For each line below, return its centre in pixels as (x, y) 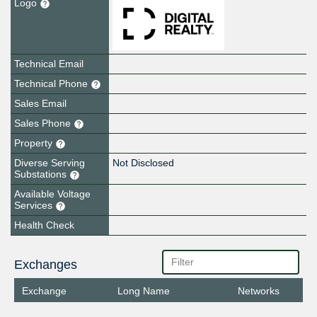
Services (35, 206)
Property (35, 143)
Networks (259, 291)
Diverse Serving (50, 163)
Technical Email (49, 64)
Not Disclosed (144, 163)
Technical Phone (52, 84)
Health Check (44, 225)
